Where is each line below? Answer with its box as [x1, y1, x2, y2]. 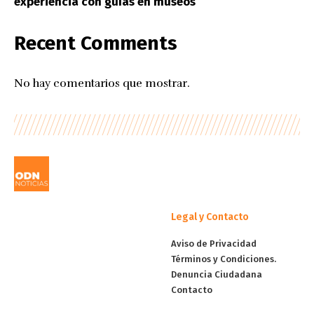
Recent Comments [14, 31, 177, 55]
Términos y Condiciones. [171, 253, 276, 264]
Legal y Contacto [171, 210, 249, 223]
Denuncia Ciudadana [171, 268, 262, 280]
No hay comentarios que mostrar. [14, 76, 190, 90]
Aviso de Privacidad [171, 238, 257, 249]
